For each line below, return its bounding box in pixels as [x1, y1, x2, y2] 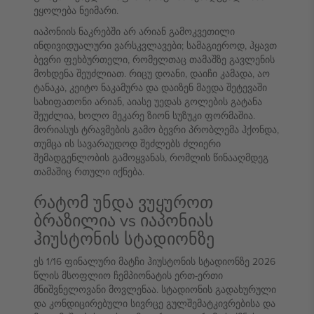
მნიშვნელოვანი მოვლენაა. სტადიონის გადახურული [34, 282, 276, 296]
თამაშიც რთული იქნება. [34, 165, 144, 179]
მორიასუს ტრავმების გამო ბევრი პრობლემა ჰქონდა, [34, 123, 279, 137]
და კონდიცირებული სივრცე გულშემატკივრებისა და [34, 296, 275, 310]
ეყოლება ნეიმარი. [34, 4, 118, 18]
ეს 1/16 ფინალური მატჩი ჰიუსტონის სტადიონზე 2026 [34, 254, 275, 268]
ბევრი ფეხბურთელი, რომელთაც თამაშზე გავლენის [34, 53, 275, 67]
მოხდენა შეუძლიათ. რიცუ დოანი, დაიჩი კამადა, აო [34, 67, 270, 81]
